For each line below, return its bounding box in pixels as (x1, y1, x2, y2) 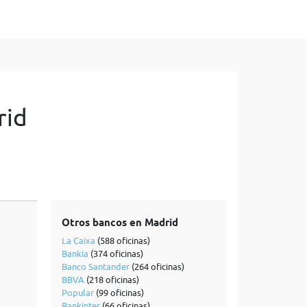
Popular (61, 287, 94, 298)
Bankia (61, 248, 88, 259)
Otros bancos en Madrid (61, 217, 178, 229)
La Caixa (61, 235, 95, 246)
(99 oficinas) (93, 287, 144, 298)
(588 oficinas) (95, 235, 150, 246)
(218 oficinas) (84, 274, 139, 285)
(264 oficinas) (129, 261, 184, 272)
